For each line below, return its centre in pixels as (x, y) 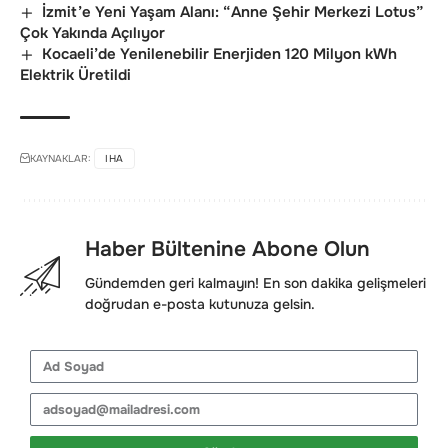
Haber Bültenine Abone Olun (227, 249)
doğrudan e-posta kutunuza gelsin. (200, 304)
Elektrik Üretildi (75, 75)
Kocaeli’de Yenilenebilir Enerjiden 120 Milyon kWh (220, 53)
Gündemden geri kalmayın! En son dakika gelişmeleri (255, 283)
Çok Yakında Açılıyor (92, 32)
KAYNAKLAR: (60, 158)
